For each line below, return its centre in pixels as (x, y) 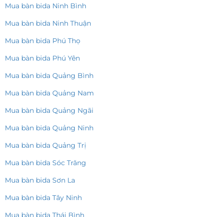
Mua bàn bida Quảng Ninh (49, 128)
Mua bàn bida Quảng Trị (46, 146)
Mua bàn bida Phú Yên (42, 58)
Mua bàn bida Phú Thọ (43, 41)
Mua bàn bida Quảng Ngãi (49, 111)
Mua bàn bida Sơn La (40, 180)
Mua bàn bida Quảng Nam (49, 93)
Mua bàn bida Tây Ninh (43, 198)
